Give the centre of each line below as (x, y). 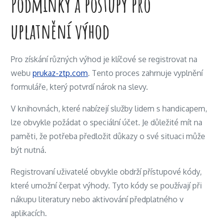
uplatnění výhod (60, 31)
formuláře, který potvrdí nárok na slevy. (80, 87)
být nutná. (29, 150)
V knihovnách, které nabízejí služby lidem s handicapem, (109, 109)
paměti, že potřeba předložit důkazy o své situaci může (108, 136)
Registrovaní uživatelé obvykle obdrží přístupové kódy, (107, 172)
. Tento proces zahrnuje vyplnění (146, 73)
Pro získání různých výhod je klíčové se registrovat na (104, 59)
